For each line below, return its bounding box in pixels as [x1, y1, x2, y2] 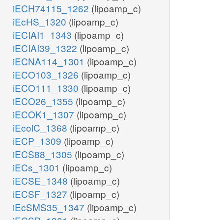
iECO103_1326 [13, 68, 81, 82]
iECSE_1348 [13, 174, 70, 188]
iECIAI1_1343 [13, 28, 74, 42]
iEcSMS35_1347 [13, 200, 87, 214]
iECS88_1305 [13, 147, 75, 161]
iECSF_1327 [13, 187, 70, 201]
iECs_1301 [13, 161, 62, 174]
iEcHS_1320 [13, 15, 69, 28]
